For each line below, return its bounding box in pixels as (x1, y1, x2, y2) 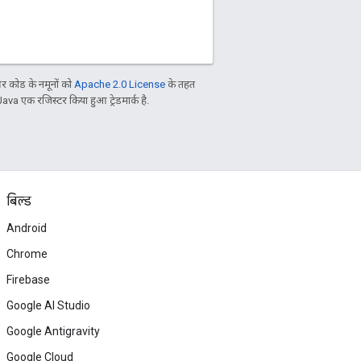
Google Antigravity (6, 325, 100, 338)
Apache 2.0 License (74, 77, 165, 90)
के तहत (165, 77, 195, 90)
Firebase (6, 273, 50, 286)
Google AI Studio (6, 299, 90, 312)
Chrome (6, 247, 48, 260)
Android (6, 222, 47, 234)
